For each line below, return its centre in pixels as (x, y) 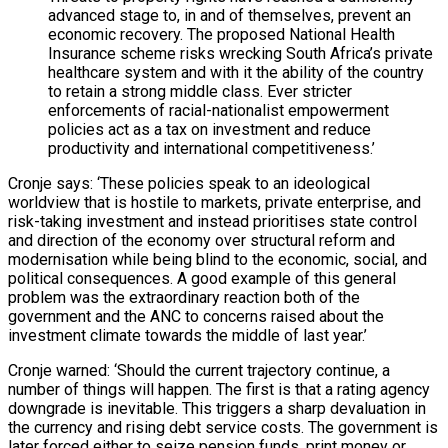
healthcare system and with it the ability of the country (236, 73)
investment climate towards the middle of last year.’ (187, 336)
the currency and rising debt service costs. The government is (223, 428)
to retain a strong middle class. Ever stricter (200, 92)
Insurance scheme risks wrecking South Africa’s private (240, 54)
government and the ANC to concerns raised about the (196, 317)
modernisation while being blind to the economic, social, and (217, 260)
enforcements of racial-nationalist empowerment (218, 111)
